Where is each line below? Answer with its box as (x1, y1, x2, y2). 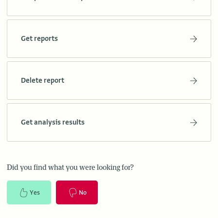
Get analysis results (21, 118, 85, 127)
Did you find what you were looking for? (7, 163, 134, 172)
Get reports (21, 34, 58, 43)
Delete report (21, 76, 64, 85)
